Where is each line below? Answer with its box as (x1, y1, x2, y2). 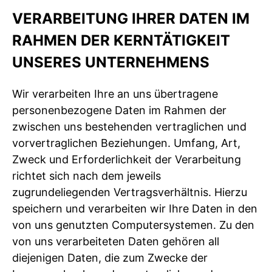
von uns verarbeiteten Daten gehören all (12, 234, 219, 248)
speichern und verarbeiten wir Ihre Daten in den (12, 202, 257, 215)
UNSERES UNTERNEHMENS (12, 53, 209, 71)
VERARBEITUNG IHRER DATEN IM (12, 9, 250, 27)
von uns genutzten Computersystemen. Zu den (12, 218, 254, 231)
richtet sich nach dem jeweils (12, 169, 161, 182)
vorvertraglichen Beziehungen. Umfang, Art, (12, 136, 240, 149)
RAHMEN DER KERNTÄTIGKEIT (12, 31, 230, 49)
